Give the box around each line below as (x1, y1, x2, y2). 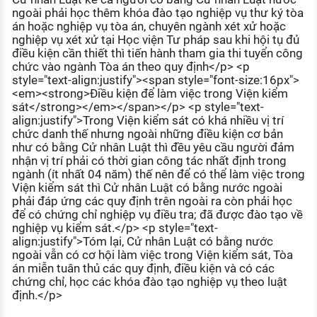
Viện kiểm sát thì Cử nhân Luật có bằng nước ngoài (11, 180, 282, 195)
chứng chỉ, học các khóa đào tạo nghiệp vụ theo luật (11, 275, 287, 289)
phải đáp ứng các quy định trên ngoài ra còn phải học (11, 194, 292, 209)
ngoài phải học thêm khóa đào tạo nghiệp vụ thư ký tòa (11, 6, 304, 21)
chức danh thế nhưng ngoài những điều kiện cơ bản (11, 127, 283, 142)
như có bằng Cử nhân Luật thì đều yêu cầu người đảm (11, 140, 294, 155)
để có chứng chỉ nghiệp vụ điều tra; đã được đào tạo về (11, 207, 303, 222)
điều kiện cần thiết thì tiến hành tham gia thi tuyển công (11, 46, 303, 61)
